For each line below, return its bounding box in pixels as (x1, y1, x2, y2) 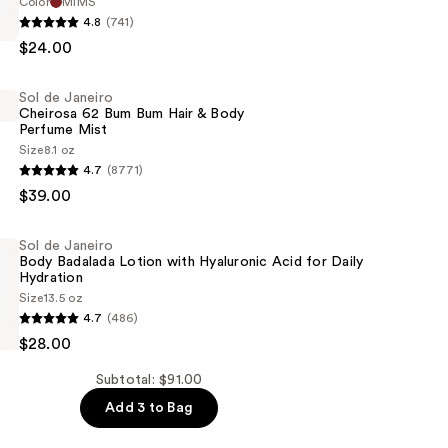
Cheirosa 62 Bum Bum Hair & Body (18, 107, 245, 122)
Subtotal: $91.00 (95, 373, 203, 388)
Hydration (18, 271, 83, 286)
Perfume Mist (18, 123, 108, 138)
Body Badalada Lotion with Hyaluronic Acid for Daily (18, 255, 364, 270)
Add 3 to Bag (105, 401, 194, 416)
